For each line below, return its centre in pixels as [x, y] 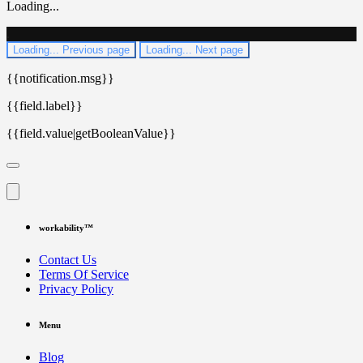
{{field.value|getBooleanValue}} [91, 133]
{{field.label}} [45, 105]
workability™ [66, 228]
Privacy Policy [76, 289]
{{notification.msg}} [60, 78]
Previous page [96, 49]
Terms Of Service [84, 275]
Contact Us [68, 260]
